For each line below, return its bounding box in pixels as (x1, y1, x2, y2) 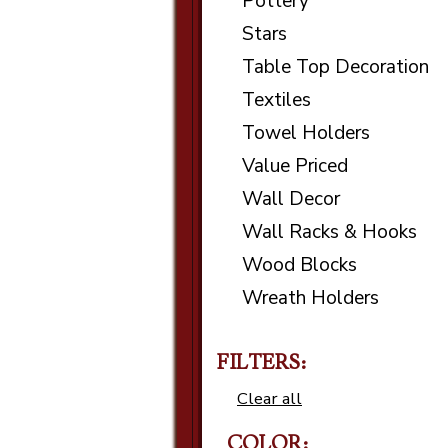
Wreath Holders (242, 285, 379, 312)
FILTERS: (217, 350, 306, 377)
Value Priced (242, 153, 348, 180)
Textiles (242, 87, 311, 114)
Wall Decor (242, 186, 340, 213)
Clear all (237, 387, 302, 411)
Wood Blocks (242, 252, 357, 279)
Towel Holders (242, 120, 370, 147)
